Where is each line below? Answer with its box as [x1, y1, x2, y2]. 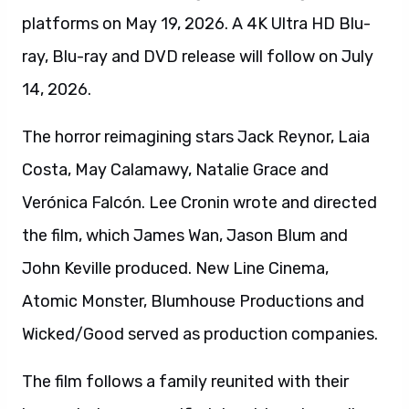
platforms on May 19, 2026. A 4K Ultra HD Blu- [22, 14, 371, 34]
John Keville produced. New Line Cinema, [22, 258, 329, 278]
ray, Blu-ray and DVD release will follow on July [22, 47, 373, 67]
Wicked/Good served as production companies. [22, 324, 378, 344]
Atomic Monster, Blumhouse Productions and [22, 291, 364, 311]
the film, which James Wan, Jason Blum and [22, 225, 348, 246]
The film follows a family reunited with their [22, 372, 349, 392]
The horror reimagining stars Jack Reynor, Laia [22, 127, 370, 147]
